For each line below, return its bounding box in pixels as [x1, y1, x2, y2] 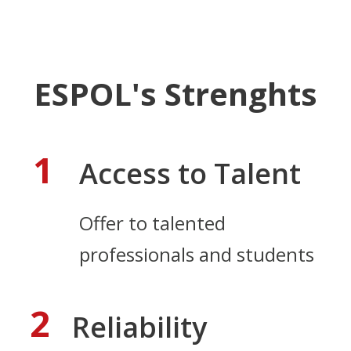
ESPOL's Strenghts [34, 72, 317, 116]
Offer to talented [79, 210, 226, 237]
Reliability [72, 308, 207, 347]
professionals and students [79, 241, 314, 268]
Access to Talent [79, 154, 301, 194]
